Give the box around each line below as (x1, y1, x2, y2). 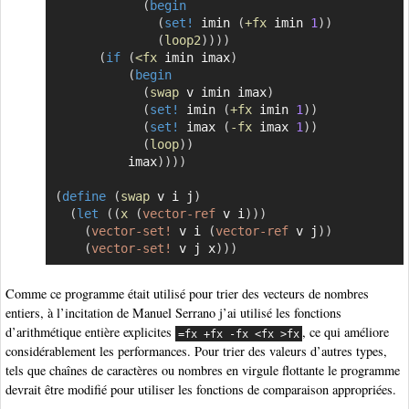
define (61, 189, 106, 204)
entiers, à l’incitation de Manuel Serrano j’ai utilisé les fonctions (5, 304, 341, 322)
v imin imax (178, 85, 267, 100)
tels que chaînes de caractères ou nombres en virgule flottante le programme (5, 362, 400, 380)
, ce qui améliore (302, 323, 390, 341)
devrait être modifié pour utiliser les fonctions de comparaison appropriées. (5, 381, 396, 399)
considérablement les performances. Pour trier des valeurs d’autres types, (5, 342, 387, 361)
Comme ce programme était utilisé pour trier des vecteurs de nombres (5, 285, 369, 303)
